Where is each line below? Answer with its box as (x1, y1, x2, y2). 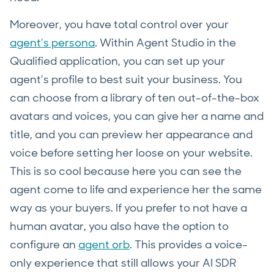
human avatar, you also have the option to (10, 219, 229, 234)
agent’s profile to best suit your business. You (10, 72, 242, 87)
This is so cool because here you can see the (10, 164, 242, 179)
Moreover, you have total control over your (10, 17, 229, 32)
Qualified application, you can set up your (10, 54, 225, 69)
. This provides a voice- (130, 237, 248, 253)
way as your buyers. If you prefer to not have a (10, 201, 247, 216)
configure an (10, 237, 78, 253)
